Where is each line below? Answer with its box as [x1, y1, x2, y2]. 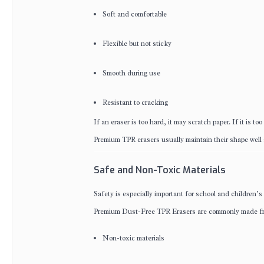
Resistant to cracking [103, 98, 168, 107]
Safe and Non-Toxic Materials [94, 164, 226, 176]
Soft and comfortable [103, 9, 167, 19]
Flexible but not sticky [103, 39, 171, 48]
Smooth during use [103, 68, 160, 78]
